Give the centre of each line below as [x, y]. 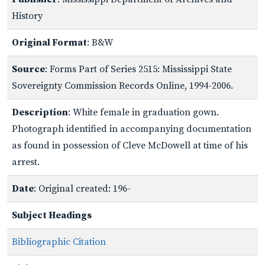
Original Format [49, 42]
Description [40, 112]
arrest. [26, 162]
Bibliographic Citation [59, 242]
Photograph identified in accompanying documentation [132, 129]
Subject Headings [52, 215]
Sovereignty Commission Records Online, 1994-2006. [122, 85]
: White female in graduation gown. [143, 112]
